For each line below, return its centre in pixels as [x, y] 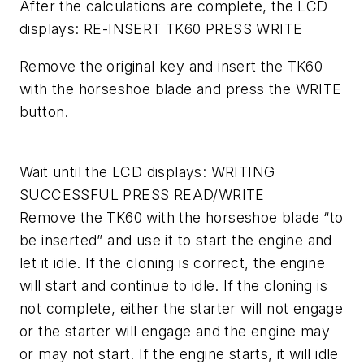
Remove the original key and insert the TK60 [171, 66]
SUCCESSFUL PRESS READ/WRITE [142, 194]
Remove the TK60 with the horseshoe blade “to [182, 217]
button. [44, 111]
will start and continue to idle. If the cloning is [173, 285]
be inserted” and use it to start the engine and [176, 240]
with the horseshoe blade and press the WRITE [181, 89]
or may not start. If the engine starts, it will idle [179, 353]
